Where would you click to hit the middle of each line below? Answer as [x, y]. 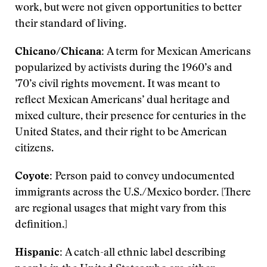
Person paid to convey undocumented [145, 177]
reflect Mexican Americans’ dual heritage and [122, 101]
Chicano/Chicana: [60, 52]
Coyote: [35, 177]
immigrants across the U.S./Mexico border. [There [133, 193]
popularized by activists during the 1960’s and [124, 69]
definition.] [41, 225]
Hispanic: [39, 253]
